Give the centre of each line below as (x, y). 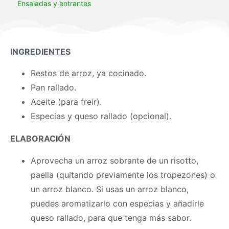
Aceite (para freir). (66, 102)
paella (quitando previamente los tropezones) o (123, 175)
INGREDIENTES (40, 52)
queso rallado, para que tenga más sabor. (111, 217)
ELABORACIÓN (40, 139)
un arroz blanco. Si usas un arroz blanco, (110, 189)
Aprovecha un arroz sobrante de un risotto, (114, 160)
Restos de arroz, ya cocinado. (88, 73)
